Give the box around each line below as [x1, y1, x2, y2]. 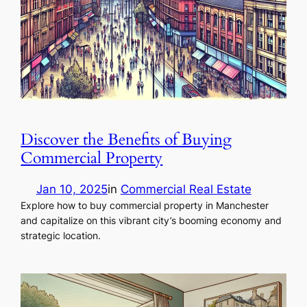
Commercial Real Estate [120, 182, 251, 196]
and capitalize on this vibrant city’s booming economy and [21, 214, 282, 226]
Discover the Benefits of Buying [21, 128, 232, 150]
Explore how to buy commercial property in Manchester [21, 199, 269, 211]
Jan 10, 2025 [36, 182, 108, 196]
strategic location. [21, 230, 101, 241]
